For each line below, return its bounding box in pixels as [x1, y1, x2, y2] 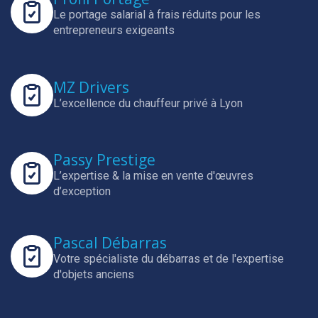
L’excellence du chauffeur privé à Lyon [53, 96, 243, 110]
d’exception [53, 185, 111, 198]
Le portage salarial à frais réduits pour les [53, 8, 261, 21]
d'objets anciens [53, 268, 134, 281]
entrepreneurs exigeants [53, 23, 175, 37]
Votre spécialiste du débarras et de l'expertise [53, 252, 284, 265]
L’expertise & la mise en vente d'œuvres [53, 169, 253, 182]
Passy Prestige [53, 150, 155, 170]
